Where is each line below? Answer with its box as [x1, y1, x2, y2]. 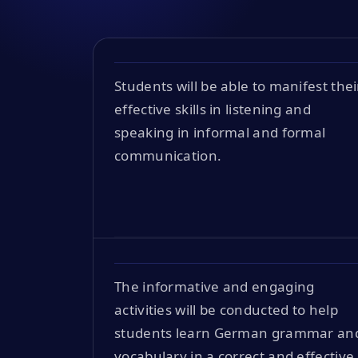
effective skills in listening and [114, 99, 311, 118]
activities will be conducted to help [114, 300, 338, 319]
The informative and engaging [114, 276, 315, 296]
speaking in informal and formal [114, 122, 326, 141]
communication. [114, 145, 222, 165]
